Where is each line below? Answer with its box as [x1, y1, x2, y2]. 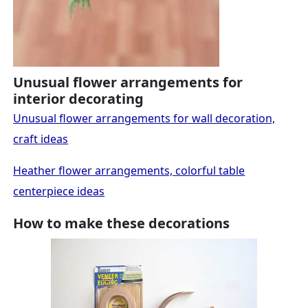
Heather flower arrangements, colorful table [13, 162, 245, 178]
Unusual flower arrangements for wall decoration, [13, 110, 276, 126]
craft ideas [13, 131, 69, 146]
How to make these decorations [13, 213, 230, 232]
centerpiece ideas [13, 183, 105, 199]
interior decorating [13, 89, 144, 108]
